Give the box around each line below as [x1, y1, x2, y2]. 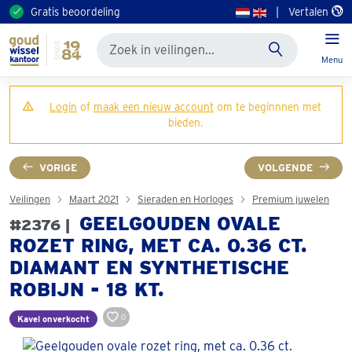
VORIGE [39, 162, 77, 174]
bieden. [168, 116, 203, 129]
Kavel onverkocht [17, 313, 90, 324]
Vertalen [288, 5, 332, 18]
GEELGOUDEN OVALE [73, 212, 280, 235]
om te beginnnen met [214, 101, 321, 113]
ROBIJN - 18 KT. [9, 278, 164, 301]
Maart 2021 [69, 193, 119, 205]
